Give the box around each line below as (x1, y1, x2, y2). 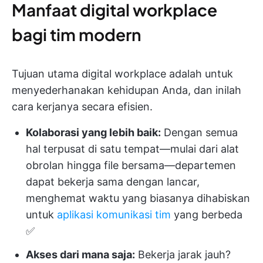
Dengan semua (161, 126, 238, 139)
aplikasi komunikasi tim (57, 208, 171, 221)
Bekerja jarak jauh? (135, 248, 231, 261)
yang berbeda (171, 208, 242, 221)
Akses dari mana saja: (26, 248, 135, 261)
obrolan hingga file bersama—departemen (26, 159, 236, 171)
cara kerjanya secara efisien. (12, 100, 153, 113)
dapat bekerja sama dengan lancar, (26, 176, 200, 188)
